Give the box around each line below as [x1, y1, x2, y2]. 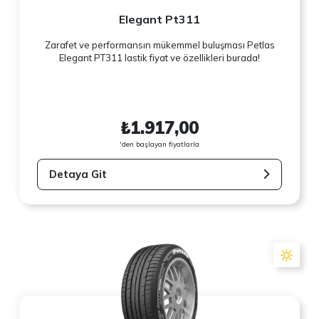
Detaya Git [49, 167, 108, 181]
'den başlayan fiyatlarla [120, 139, 199, 149]
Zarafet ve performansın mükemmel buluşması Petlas [44, 39, 275, 51]
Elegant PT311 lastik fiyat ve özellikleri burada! [59, 52, 260, 64]
